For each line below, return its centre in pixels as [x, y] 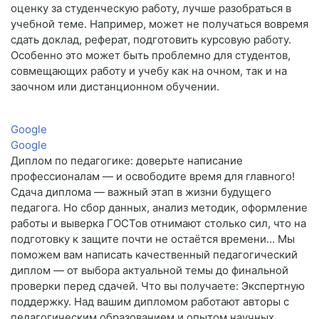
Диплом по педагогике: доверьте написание [127, 161]
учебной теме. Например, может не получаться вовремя [159, 24]
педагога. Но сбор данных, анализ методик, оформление [159, 208]
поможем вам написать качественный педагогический [154, 255]
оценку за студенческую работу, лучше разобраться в [151, 9]
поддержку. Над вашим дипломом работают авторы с [150, 302]
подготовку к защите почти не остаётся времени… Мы [153, 239]
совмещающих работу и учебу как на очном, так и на [149, 71]
